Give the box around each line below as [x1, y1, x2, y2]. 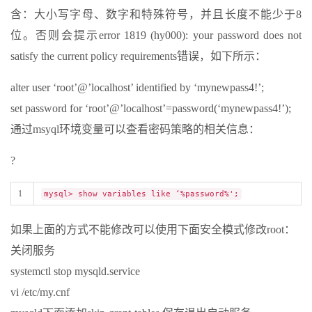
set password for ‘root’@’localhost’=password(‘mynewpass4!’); [10, 102, 291, 115]
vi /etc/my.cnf [10, 286, 70, 299]
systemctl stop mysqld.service [10, 265, 140, 278]
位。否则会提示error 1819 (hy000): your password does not [10, 29, 302, 42]
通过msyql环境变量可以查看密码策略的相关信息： [10, 123, 260, 136]
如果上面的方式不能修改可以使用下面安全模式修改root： [10, 224, 295, 236]
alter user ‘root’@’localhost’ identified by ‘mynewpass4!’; [10, 81, 264, 94]
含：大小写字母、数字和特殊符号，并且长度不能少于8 [10, 8, 302, 21]
